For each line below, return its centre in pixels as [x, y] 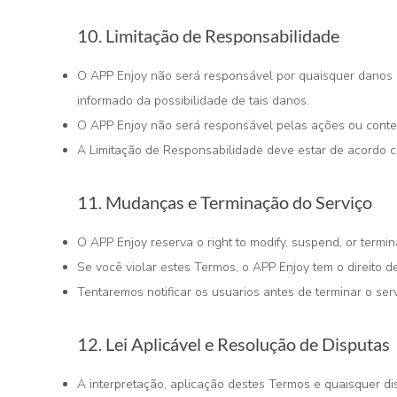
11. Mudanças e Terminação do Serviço [225, 202]
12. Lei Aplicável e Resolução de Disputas [234, 344]
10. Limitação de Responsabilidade [208, 35]
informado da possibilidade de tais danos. [193, 101]
